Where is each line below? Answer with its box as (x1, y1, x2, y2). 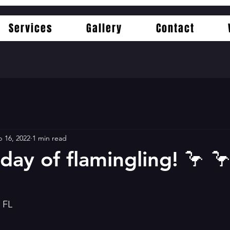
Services (8, 21, 53, 36)
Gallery (86, 21, 123, 36)
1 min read (32, 133, 67, 143)
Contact (156, 21, 195, 36)
